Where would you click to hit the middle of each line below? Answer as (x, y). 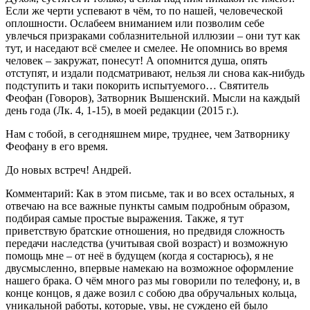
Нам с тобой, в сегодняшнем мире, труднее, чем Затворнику (148, 134)
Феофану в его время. (57, 146)
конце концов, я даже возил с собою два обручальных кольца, (151, 293)
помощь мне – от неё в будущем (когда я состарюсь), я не (139, 255)
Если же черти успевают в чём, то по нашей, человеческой (144, 10)
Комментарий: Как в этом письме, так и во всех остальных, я (150, 193)
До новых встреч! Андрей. (69, 170)
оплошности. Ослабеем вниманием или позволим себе (135, 23)
